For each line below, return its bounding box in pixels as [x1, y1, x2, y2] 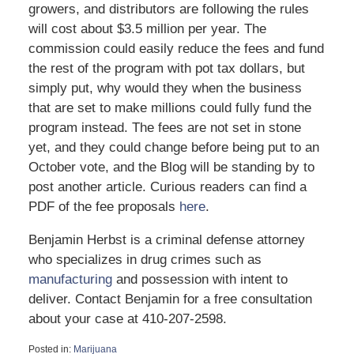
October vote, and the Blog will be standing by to [28, 159, 314, 175]
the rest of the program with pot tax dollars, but [28, 60, 305, 76]
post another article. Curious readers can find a [28, 179, 307, 194]
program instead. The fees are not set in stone [28, 119, 301, 135]
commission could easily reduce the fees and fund [28, 40, 324, 56]
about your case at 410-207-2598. [28, 311, 227, 326]
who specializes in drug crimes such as [28, 251, 262, 267]
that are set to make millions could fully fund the [28, 100, 311, 115]
